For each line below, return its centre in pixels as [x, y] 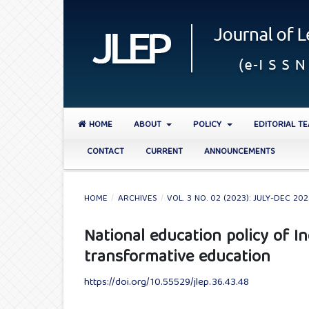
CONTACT [106, 152]
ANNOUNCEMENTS [240, 152]
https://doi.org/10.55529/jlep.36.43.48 [167, 283]
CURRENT [164, 152]
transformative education [177, 258]
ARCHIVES [137, 199]
